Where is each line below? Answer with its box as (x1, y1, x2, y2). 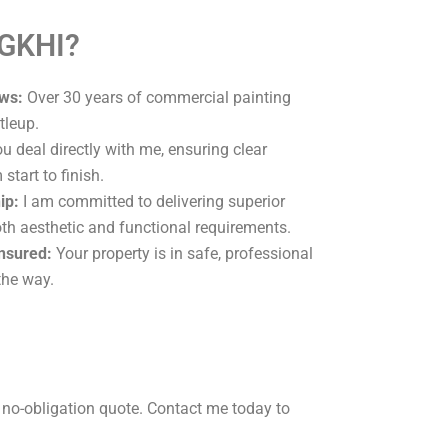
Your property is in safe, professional (52, 243, 313, 263)
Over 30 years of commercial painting (23, 87, 291, 107)
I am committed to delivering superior (19, 191, 285, 211)
